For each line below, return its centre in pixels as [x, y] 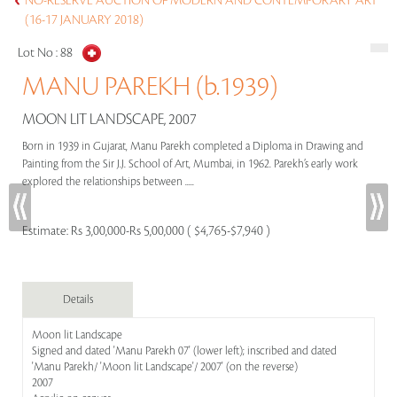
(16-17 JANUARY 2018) [84, 20]
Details [78, 300]
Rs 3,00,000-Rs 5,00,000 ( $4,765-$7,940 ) [171, 231]
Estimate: [47, 231]
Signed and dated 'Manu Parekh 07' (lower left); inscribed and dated [184, 351]
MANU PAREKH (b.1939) [150, 87]
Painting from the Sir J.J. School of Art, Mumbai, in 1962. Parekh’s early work [190, 164]
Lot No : [39, 53]
